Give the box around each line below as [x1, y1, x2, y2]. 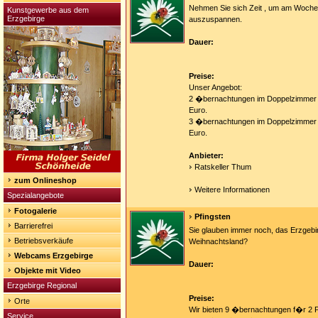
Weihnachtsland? [189, 237, 248, 246]
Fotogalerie [14, 207, 57, 215]
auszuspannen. [189, 15, 242, 23]
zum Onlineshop [14, 176, 77, 185]
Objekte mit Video [14, 266, 81, 275]
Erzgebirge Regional [7, 281, 77, 290]
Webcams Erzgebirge [14, 251, 93, 260]
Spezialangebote [7, 191, 64, 199]
